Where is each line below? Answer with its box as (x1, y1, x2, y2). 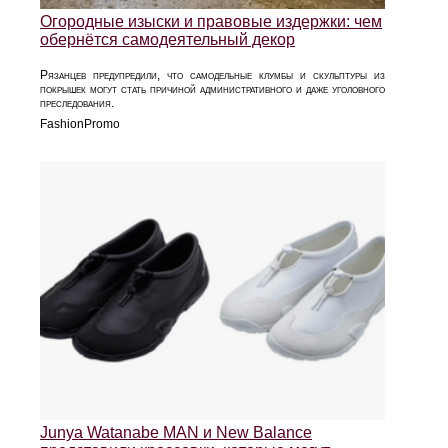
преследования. (40, 96, 114, 111)
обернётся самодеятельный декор (40, 31, 295, 49)
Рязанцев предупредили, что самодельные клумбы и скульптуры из (40, 68, 385, 83)
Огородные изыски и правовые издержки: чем (40, 13, 382, 31)
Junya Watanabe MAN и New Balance (40, 424, 312, 442)
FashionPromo (40, 117, 120, 132)
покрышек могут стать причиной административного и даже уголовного (40, 82, 385, 97)
